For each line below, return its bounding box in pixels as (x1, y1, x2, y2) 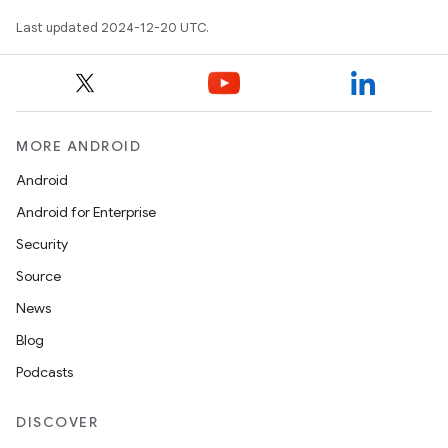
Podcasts (16, 363, 73, 381)
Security (16, 235, 68, 253)
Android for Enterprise (16, 203, 156, 221)
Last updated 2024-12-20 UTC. (16, 19, 209, 36)
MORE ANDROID (16, 137, 141, 155)
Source (16, 267, 61, 285)
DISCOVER (16, 413, 98, 431)
